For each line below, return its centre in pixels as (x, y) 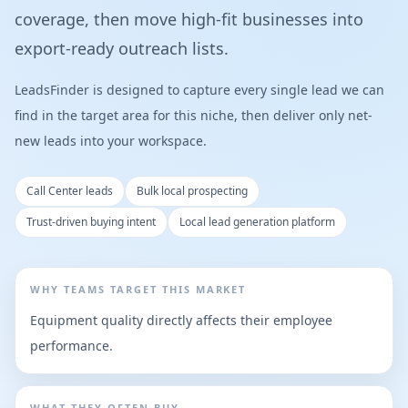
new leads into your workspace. (111, 141)
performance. (71, 346)
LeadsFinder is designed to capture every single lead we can (199, 90)
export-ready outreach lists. (122, 48)
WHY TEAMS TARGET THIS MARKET (138, 289)
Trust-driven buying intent (91, 222)
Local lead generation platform (257, 222)
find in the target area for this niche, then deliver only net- (194, 115)
